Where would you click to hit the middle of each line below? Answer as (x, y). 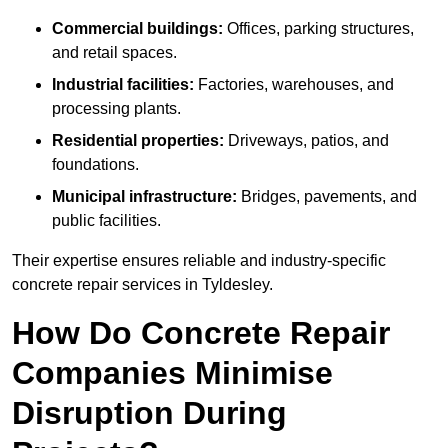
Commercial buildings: (137, 29)
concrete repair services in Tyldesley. (142, 285)
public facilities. (106, 221)
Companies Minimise (172, 373)
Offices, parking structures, (318, 29)
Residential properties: (138, 141)
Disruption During (149, 413)
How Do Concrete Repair (201, 333)
